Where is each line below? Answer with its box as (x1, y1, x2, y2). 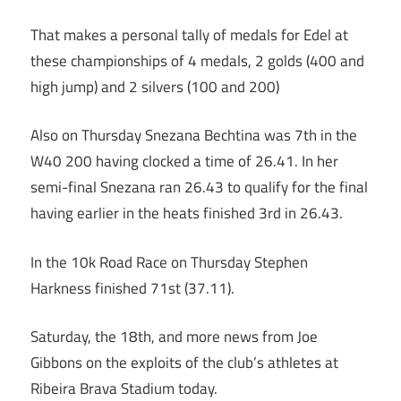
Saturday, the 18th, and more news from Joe (30, 325, 318, 349)
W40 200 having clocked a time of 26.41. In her (30, 149, 338, 174)
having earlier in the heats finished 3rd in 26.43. (30, 201, 343, 226)
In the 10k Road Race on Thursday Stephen (30, 250, 308, 274)
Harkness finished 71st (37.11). (30, 276, 235, 300)
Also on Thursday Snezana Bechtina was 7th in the (30, 124, 357, 148)
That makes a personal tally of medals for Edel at (30, 22, 348, 47)
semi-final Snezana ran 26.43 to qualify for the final (30, 175, 368, 200)
